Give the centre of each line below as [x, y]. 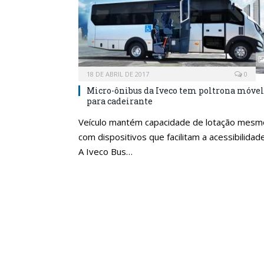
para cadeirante [120, 101]
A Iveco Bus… [105, 151]
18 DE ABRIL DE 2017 [118, 74]
